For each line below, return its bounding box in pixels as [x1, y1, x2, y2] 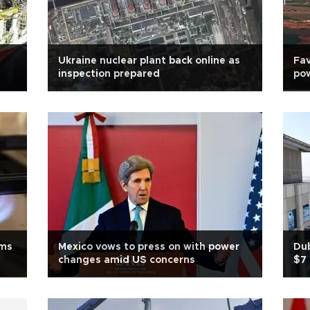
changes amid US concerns [58, 255, 195, 265]
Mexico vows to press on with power [58, 242, 239, 252]
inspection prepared [58, 69, 160, 79]
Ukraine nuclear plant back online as [58, 56, 240, 66]
